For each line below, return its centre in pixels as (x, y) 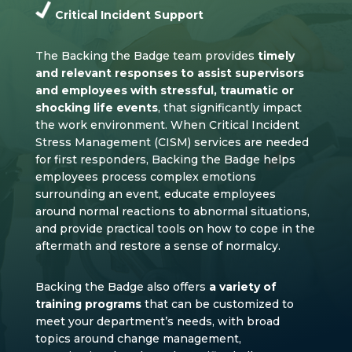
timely (276, 56)
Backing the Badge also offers (122, 287)
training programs (88, 304)
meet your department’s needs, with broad (157, 322)
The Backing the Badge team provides (146, 56)
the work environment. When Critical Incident (167, 125)
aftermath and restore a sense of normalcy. (158, 246)
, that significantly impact (229, 108)
